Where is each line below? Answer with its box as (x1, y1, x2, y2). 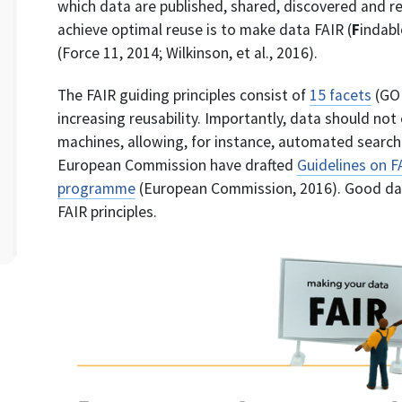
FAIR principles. (57, 202, 157, 223)
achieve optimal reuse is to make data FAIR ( (57, 20, 352, 40)
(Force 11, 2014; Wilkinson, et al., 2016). (57, 43, 318, 64)
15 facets (310, 85, 371, 106)
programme (57, 179, 135, 199)
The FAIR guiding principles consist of (57, 85, 310, 106)
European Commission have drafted (57, 155, 297, 176)
